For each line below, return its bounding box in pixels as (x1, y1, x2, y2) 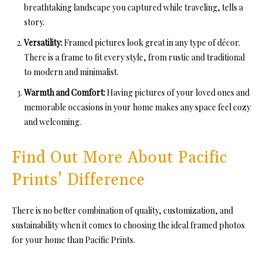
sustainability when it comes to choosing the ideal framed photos (12, 220, 245, 231)
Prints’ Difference (12, 170, 145, 191)
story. (24, 16, 45, 28)
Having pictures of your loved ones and (107, 87, 249, 99)
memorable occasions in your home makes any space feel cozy (24, 102, 251, 113)
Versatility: (24, 37, 62, 49)
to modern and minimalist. (24, 66, 119, 78)
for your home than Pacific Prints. (12, 234, 135, 246)
